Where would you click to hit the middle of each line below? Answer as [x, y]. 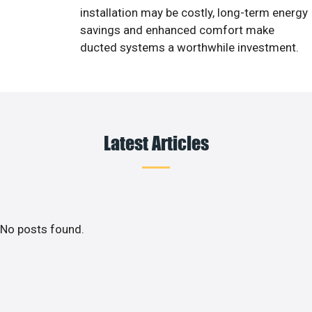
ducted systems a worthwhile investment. [189, 48]
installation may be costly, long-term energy [194, 13]
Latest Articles [156, 142]
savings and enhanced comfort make [177, 30]
